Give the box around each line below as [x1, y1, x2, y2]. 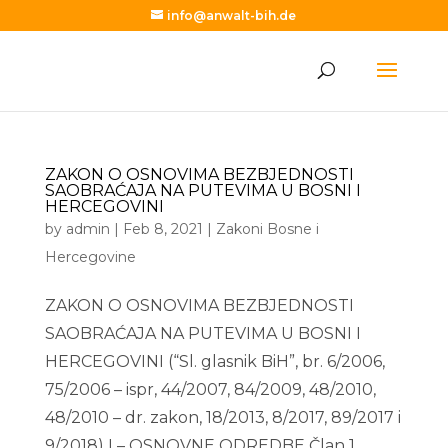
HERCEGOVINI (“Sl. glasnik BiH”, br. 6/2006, [44, 352, 385, 371]
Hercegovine [44, 248, 136, 266]
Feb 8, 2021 [122, 220, 203, 238]
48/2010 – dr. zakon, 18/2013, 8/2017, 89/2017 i [44, 408, 401, 427]
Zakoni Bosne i [215, 220, 319, 238]
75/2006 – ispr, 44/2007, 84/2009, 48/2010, [44, 380, 376, 399]
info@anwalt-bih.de [167, 8, 297, 23]
